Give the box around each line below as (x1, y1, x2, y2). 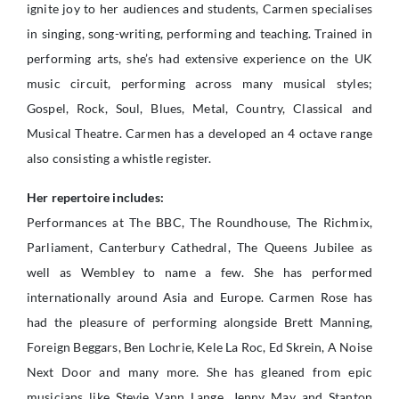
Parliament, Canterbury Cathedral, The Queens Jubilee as (27, 240, 372, 256)
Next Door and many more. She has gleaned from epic (27, 364, 372, 380)
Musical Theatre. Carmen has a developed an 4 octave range (27, 126, 372, 142)
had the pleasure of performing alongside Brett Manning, (27, 314, 372, 330)
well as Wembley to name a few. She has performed (27, 265, 372, 281)
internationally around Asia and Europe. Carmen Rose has (27, 289, 372, 305)
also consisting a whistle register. (27, 151, 212, 167)
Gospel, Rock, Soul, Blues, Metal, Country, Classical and (27, 101, 372, 117)
